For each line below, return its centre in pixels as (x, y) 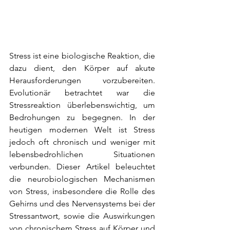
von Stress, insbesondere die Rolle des (82, 191)
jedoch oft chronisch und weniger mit (82, 142)
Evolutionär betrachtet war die (82, 93)
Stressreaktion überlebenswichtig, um (82, 105)
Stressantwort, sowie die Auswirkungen (82, 216)
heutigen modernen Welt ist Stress (82, 130)
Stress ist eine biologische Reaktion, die (82, 56)
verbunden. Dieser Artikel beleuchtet (82, 167)
